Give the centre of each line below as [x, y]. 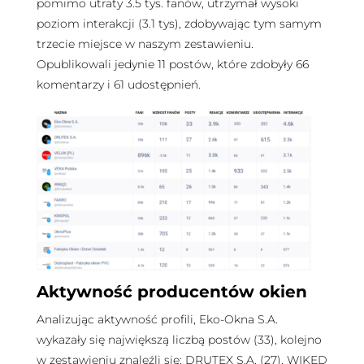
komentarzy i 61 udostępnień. [121, 84]
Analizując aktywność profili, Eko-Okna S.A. [157, 320]
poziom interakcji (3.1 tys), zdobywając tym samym [179, 23]
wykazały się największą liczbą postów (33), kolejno [179, 340]
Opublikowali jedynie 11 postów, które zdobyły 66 [172, 64]
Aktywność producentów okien [171, 292]
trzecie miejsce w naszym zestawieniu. [145, 43]
